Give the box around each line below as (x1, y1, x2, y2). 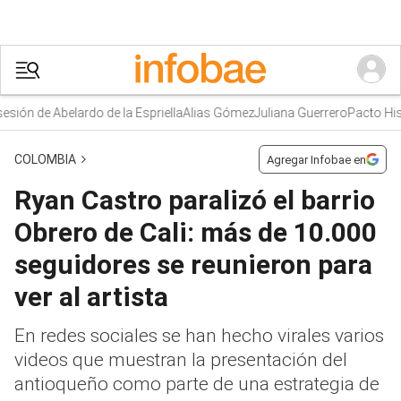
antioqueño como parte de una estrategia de (14, 373, 380, 395)
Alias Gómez (154, 105, 226, 120)
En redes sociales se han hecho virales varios (14, 325, 384, 346)
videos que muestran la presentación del (14, 349, 347, 371)
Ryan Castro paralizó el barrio (14, 184, 375, 216)
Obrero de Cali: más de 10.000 (14, 217, 377, 248)
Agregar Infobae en (267, 152, 366, 166)
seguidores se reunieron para (14, 249, 372, 280)
